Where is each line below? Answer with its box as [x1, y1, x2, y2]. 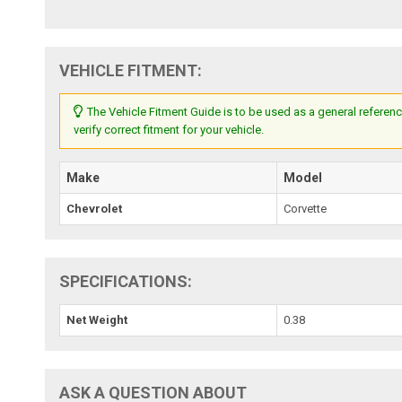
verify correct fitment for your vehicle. [74, 122, 265, 136]
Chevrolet [66, 201, 123, 215]
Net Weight [66, 312, 128, 327]
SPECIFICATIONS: [59, 271, 193, 291]
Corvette [284, 201, 328, 215]
